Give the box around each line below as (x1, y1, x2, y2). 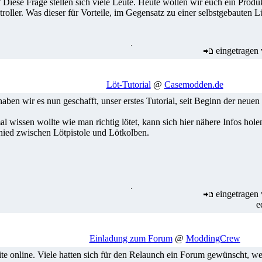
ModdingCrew (185, 233, 240, 243)
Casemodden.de (164, 80, 223, 89)
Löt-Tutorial (106, 80, 151, 89)
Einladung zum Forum (89, 233, 173, 243)
